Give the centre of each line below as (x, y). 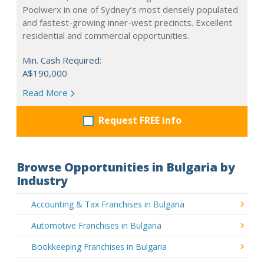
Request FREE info (140, 120)
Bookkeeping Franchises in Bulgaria (99, 246)
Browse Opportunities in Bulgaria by (126, 167)
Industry (42, 180)
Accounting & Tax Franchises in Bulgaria (108, 204)
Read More (46, 92)
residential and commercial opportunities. (106, 35)
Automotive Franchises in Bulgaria (96, 225)
